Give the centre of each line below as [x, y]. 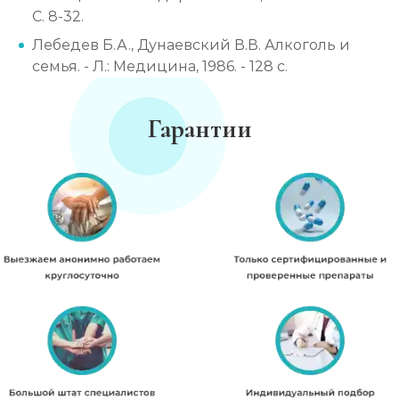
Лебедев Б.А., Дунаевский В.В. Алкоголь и [191, 45]
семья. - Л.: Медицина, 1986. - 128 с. [160, 66]
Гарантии [199, 129]
